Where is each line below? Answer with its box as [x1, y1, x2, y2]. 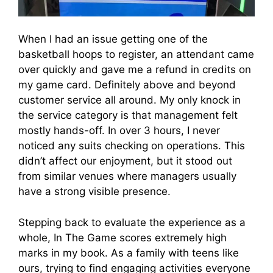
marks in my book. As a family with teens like [18, 246, 239, 259]
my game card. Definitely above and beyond [18, 79, 236, 91]
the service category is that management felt [18, 109, 238, 122]
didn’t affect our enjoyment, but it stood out [18, 155, 232, 168]
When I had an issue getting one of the [18, 33, 208, 46]
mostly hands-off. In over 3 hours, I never [18, 124, 220, 137]
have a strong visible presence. [18, 185, 171, 198]
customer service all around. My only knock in [18, 94, 241, 107]
